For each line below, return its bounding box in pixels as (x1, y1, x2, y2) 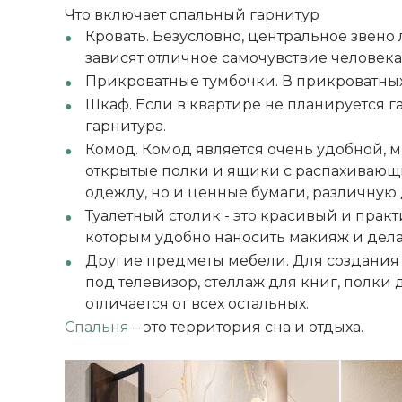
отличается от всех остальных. (84, 295, 309, 312)
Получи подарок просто (14, 154, 208, 175)
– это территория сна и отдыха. (129, 319, 363, 336)
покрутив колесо (44, 174, 179, 194)
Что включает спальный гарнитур (65, 6, 319, 23)
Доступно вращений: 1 (22, 297, 201, 318)
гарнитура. (84, 118, 170, 135)
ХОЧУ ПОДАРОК (43, 241, 179, 261)
